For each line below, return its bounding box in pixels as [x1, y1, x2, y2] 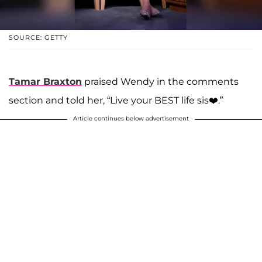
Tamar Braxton [9, 75, 82, 87]
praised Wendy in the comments [82, 75, 239, 87]
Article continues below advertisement [73, 114, 189, 122]
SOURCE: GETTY [9, 33, 68, 42]
